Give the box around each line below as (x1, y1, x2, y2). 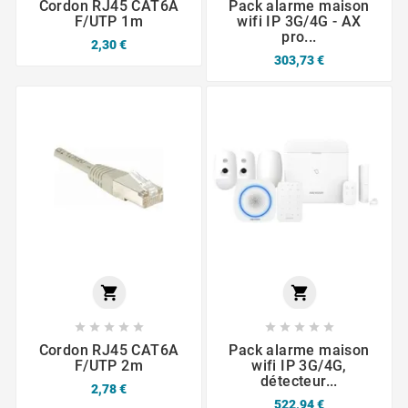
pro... (281, 27, 317, 46)
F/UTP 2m (74, 357, 144, 375)
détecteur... (260, 372, 338, 391)
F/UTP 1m (74, 12, 144, 30)
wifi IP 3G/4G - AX (237, 12, 362, 30)
